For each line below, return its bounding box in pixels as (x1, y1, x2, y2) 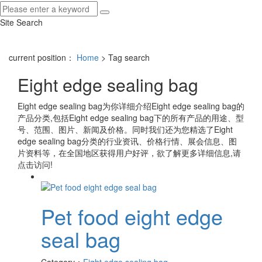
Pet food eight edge (41, 201, 223, 231)
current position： (9, 51, 77, 64)
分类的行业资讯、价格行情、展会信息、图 (81, 135, 237, 147)
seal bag (41, 223, 120, 254)
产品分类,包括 (18, 112, 69, 124)
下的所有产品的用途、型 (154, 112, 244, 124)
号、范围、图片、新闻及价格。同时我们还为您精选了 (18, 123, 214, 136)
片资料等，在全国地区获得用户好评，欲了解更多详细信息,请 (18, 147, 241, 159)
